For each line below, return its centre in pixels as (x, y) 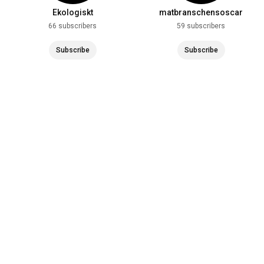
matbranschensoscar (201, 12)
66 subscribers (72, 26)
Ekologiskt (72, 12)
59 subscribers (201, 26)
